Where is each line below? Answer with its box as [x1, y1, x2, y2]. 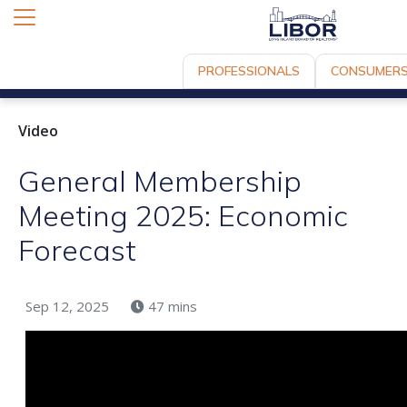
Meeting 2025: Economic [18, 196, 348, 233]
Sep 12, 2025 [25, 296, 109, 315]
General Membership [18, 162, 302, 199]
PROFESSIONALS [198, 63, 300, 80]
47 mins [148, 296, 197, 315]
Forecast [18, 231, 136, 268]
